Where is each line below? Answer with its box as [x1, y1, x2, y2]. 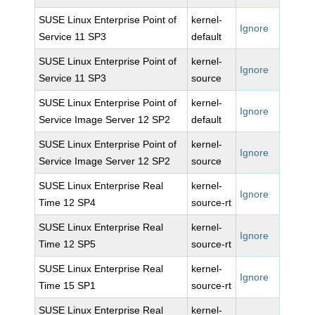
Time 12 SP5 [39, 238, 96, 250]
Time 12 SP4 [39, 197, 96, 208]
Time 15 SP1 [39, 280, 96, 291]
